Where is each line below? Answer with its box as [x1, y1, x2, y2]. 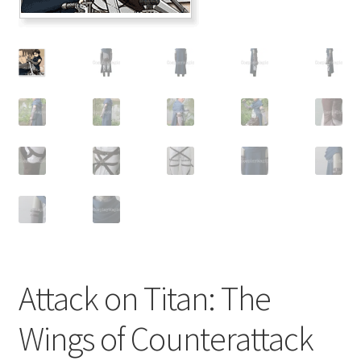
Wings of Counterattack [18, 317, 313, 359]
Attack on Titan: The [18, 276, 271, 319]
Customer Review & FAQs [18, 11, 155, 28]
